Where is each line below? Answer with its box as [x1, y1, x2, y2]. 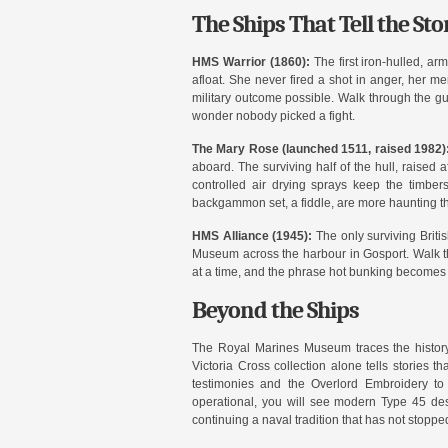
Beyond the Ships [192, 295, 359, 324]
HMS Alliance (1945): [192, 228, 313, 243]
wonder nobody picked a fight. [192, 108, 355, 123]
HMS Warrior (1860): [192, 54, 310, 69]
